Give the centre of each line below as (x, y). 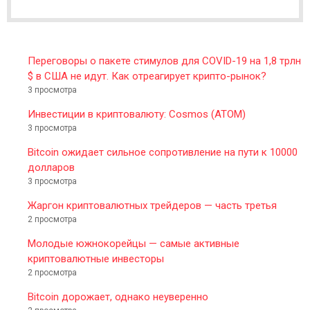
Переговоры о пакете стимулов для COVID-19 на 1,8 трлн (164, 61)
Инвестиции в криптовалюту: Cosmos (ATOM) (137, 114)
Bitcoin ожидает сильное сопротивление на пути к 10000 (163, 152)
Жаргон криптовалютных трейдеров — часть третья (152, 205)
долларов (51, 167)
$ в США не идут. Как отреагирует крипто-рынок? (147, 76)
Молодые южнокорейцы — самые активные (134, 243)
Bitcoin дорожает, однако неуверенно (118, 297)
